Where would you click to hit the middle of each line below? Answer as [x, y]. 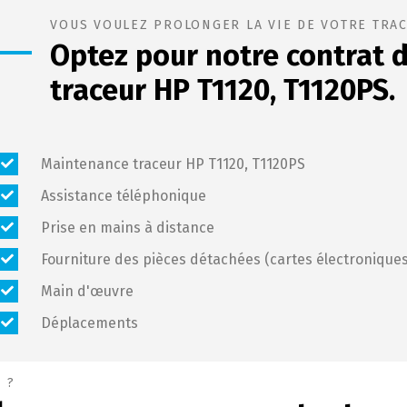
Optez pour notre [169, 56]
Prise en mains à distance [128, 228]
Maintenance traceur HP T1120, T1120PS [174, 164]
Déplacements [90, 323]
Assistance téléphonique [124, 196]
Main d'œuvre [88, 292]
